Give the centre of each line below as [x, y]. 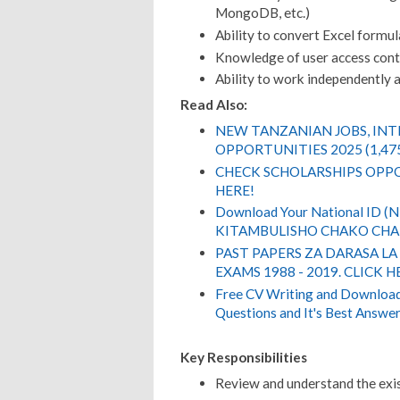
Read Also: [214, 105]
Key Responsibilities [244, 357]
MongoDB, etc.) [262, 12]
